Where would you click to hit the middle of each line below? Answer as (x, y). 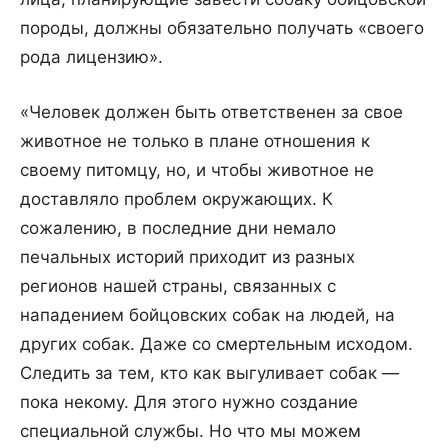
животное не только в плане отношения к (195, 141)
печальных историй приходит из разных (187, 257)
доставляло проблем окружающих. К (176, 199)
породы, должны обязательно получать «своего (222, 28)
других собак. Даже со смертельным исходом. (216, 344)
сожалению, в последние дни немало (178, 228)
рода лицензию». (91, 57)
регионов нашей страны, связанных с (178, 286)
